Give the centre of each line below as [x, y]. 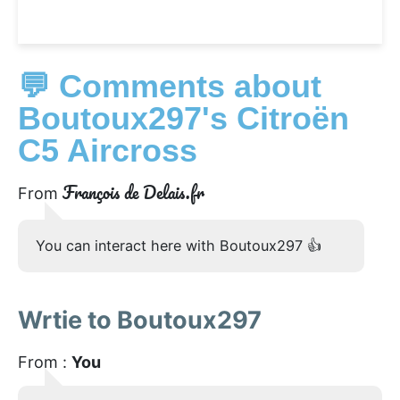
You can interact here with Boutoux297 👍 [179, 245]
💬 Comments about [170, 86]
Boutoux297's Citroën [183, 118]
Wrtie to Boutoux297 [140, 320]
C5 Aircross [108, 150]
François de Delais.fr [133, 192]
